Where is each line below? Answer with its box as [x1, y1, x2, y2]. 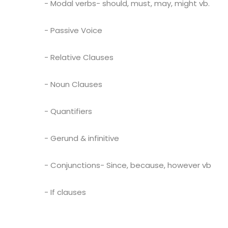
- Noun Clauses [44, 78, 102, 90]
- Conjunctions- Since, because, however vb [44, 159, 211, 170]
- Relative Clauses [44, 51, 113, 63]
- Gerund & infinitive [44, 132, 119, 144]
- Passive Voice [44, 24, 102, 36]
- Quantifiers [44, 105, 92, 117]
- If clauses [44, 186, 86, 197]
